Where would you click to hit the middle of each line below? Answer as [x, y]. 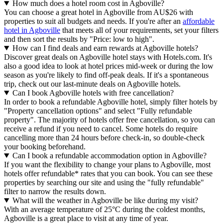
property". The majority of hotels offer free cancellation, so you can [110, 120]
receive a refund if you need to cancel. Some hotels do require [101, 129]
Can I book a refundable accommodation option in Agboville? [109, 156]
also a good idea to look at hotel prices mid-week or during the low [109, 66]
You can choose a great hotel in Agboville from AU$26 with [99, 12]
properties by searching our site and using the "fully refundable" [104, 183]
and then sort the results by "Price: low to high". [79, 39]
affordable [199, 21]
